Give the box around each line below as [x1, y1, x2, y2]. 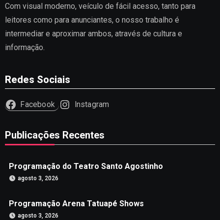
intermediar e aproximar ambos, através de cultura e [4, 29, 182, 38]
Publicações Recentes [4, 129, 105, 141]
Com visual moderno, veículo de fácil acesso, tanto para [4, 1, 195, 11]
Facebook [20, 100, 55, 109]
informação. [4, 43, 45, 52]
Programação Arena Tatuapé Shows [8, 199, 144, 209]
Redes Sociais [4, 73, 70, 85]
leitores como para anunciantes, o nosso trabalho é [4, 15, 179, 25]
